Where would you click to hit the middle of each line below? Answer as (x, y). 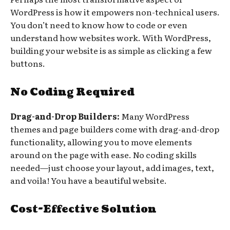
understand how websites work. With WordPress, (111, 37)
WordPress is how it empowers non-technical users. (115, 12)
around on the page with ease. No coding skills (103, 154)
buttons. (28, 63)
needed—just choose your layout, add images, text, (112, 167)
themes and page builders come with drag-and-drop (115, 129)
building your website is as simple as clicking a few (111, 50)
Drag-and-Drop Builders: (66, 116)
